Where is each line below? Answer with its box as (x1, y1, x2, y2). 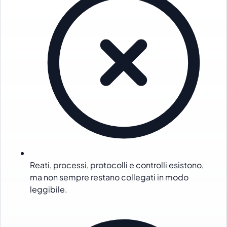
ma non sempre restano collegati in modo (30, 172, 189, 183)
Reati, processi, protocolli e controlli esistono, (30, 160, 204, 171)
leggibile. (30, 184, 68, 195)
